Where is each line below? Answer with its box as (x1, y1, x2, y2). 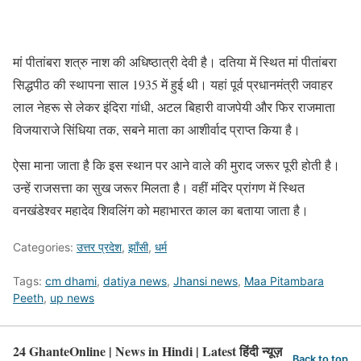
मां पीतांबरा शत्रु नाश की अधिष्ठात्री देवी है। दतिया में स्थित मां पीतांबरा (13, 52, 337, 70)
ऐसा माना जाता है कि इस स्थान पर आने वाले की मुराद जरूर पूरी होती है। (13, 156, 340, 173)
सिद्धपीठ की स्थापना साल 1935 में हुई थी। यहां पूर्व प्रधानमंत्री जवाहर (13, 75, 333, 93)
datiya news (103, 273, 167, 288)
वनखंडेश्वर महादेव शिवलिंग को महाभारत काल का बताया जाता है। (13, 201, 309, 218)
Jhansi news (173, 273, 238, 288)
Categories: (13, 239, 77, 254)
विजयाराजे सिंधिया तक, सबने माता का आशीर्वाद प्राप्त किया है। (13, 120, 301, 138)
